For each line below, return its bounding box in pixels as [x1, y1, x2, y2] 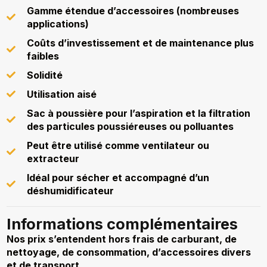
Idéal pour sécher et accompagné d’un [26, 171, 209, 184]
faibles [26, 49, 59, 62]
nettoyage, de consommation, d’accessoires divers [7, 246, 252, 258]
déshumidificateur [26, 184, 114, 197]
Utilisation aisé [26, 88, 97, 100]
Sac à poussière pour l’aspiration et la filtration [26, 107, 250, 119]
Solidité [26, 69, 63, 81]
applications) [26, 17, 89, 30]
